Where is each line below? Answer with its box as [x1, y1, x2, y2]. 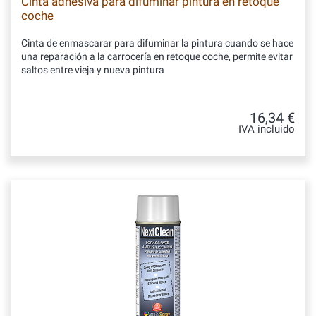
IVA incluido [238, 123, 295, 135]
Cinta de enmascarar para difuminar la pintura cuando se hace [21, 37, 293, 49]
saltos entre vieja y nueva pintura [21, 64, 164, 75]
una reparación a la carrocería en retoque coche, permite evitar [21, 51, 293, 62]
